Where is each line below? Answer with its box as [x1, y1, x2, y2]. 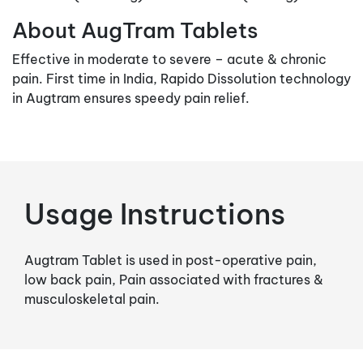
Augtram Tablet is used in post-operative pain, [24, 251, 317, 268]
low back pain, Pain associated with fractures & [24, 271, 323, 288]
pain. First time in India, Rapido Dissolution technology [12, 70, 351, 87]
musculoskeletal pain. [24, 290, 160, 307]
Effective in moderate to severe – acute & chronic [12, 50, 327, 67]
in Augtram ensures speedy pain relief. [12, 89, 250, 106]
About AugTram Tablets [12, 16, 258, 44]
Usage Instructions [24, 195, 285, 232]
